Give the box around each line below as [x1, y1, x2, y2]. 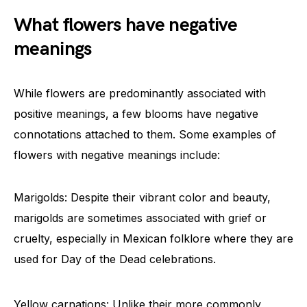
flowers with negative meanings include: [14, 147, 220, 162]
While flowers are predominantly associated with [14, 86, 266, 100]
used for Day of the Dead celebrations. [14, 251, 216, 266]
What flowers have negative [14, 13, 238, 36]
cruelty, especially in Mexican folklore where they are [14, 231, 293, 245]
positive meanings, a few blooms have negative [14, 106, 258, 121]
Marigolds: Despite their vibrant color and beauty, [14, 190, 271, 204]
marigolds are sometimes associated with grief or [14, 210, 267, 225]
